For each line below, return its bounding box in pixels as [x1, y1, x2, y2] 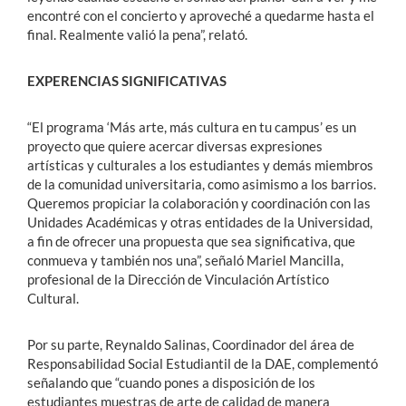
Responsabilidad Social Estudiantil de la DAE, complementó [27, 355, 378, 372]
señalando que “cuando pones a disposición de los [27, 374, 315, 391]
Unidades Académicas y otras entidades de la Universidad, [27, 214, 372, 231]
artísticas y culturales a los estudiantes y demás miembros [27, 157, 373, 174]
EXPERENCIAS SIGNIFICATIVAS [27, 72, 227, 90]
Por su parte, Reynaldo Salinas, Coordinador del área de [27, 336, 354, 353]
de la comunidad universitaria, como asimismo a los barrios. [27, 176, 376, 193]
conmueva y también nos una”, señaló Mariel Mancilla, [27, 252, 343, 269]
